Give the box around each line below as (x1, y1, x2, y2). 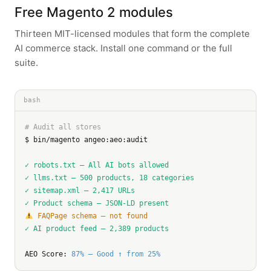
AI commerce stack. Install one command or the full (15, 42, 232, 54)
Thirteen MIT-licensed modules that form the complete (15, 27, 250, 39)
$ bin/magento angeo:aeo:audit (25, 135, 148, 144)
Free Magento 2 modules (15, 4, 173, 20)
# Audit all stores (25, 122, 101, 131)
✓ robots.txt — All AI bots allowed (25, 160, 169, 169)
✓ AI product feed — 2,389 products (25, 224, 169, 233)
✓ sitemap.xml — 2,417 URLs (25, 186, 135, 195)
